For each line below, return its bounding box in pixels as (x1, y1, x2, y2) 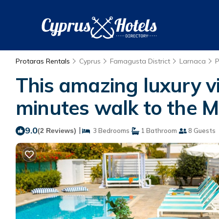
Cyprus (79, 57, 101, 66)
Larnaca (179, 57, 206, 66)
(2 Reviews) (38, 127, 76, 134)
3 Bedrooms (90, 127, 130, 134)
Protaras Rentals (16, 57, 72, 66)
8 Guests (187, 127, 216, 134)
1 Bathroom (139, 127, 177, 134)
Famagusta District (110, 57, 170, 66)
